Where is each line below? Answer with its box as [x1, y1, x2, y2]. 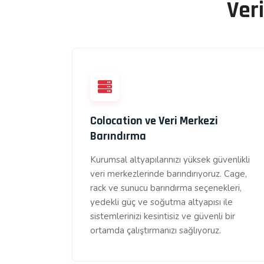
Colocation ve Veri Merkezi [90, 113, 218, 128]
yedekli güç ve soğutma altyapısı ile [90, 196, 233, 208]
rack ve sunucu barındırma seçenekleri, [90, 182, 242, 194]
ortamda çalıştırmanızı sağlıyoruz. [90, 225, 221, 236]
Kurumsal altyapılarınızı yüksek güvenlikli [90, 154, 250, 166]
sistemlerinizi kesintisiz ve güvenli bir [90, 210, 235, 222]
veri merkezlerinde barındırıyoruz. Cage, [90, 168, 247, 180]
